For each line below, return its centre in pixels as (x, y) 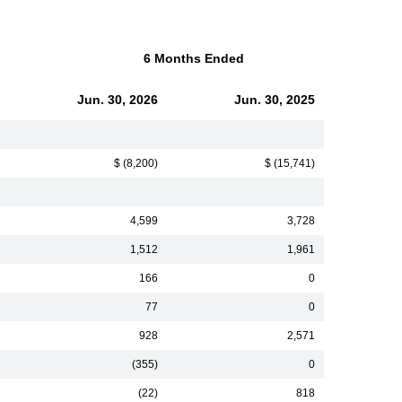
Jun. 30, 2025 (275, 100)
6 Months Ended (194, 58)
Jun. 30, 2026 (118, 100)
